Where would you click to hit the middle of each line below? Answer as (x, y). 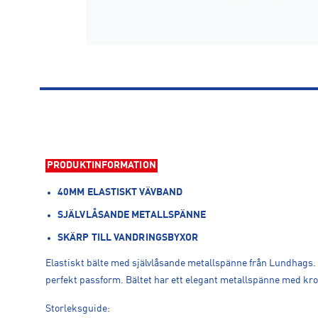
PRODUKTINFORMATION (102, 165)
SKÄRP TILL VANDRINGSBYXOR (128, 238)
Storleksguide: (78, 309)
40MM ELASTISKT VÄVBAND (120, 192)
